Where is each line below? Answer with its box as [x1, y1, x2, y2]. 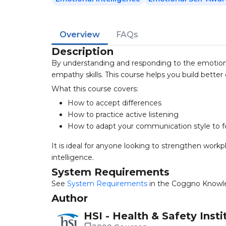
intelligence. [51, 153, 94, 162]
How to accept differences [68, 98, 161, 107]
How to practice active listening [68, 110, 179, 119]
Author [51, 192, 88, 204]
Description [51, 45, 114, 58]
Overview [60, 30, 100, 39]
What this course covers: [51, 84, 138, 93]
